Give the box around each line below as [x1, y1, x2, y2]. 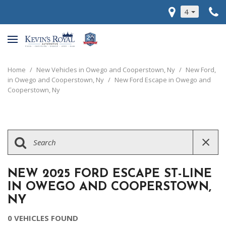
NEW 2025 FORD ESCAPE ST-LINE [8, 168, 212, 180]
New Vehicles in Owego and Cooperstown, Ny [36, 65, 177, 74]
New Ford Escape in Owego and [115, 75, 211, 84]
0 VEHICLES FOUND [8, 213, 78, 223]
